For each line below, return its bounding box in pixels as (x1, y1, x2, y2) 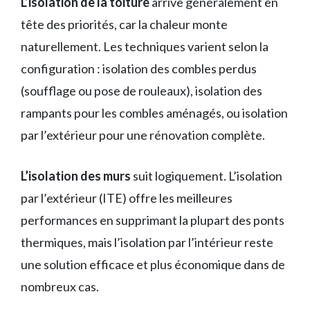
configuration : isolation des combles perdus (21, 60, 257, 76)
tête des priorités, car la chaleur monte (21, 16, 228, 32)
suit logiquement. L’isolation (131, 167, 282, 183)
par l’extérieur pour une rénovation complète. (21, 127, 265, 143)
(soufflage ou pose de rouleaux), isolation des (21, 82, 262, 98)
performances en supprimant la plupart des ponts (21, 212, 284, 228)
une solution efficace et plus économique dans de (21, 256, 285, 272)
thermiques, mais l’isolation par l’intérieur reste (21, 234, 273, 250)
